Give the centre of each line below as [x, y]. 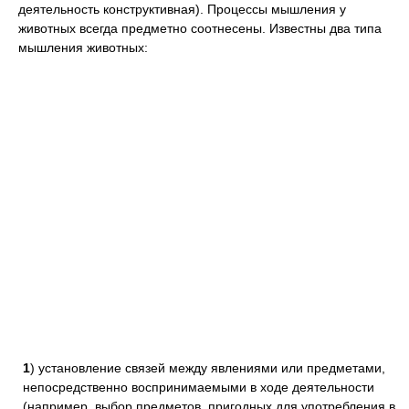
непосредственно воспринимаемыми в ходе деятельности [199, 387]
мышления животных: [83, 47]
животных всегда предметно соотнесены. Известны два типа [200, 28]
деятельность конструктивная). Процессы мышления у [182, 9]
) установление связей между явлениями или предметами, [208, 368]
